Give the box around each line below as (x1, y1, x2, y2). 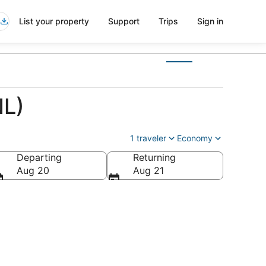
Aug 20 (17, 164, 49, 176)
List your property (19, 16, 89, 26)
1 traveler (130, 133, 166, 143)
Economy (177, 133, 213, 143)
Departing (17, 151, 62, 163)
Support (108, 16, 140, 26)
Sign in (197, 16, 223, 26)
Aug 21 (133, 164, 164, 176)
